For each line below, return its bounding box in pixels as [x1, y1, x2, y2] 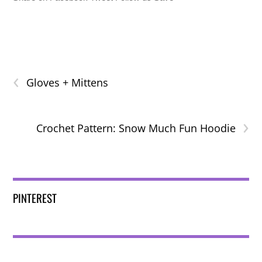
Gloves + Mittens [26, 75, 109, 89]
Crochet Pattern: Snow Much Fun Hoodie [36, 120, 236, 135]
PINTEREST [13, 189, 57, 206]
